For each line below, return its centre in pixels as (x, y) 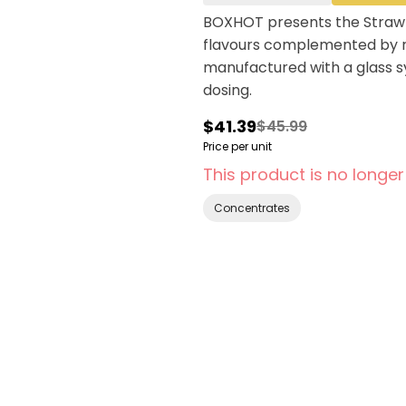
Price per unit (237, 146)
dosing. (227, 90)
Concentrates (252, 208)
